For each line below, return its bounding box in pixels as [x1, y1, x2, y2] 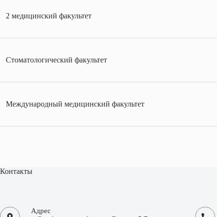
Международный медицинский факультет [6, 100, 144, 108]
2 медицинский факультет [6, 12, 92, 20]
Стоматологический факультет [6, 56, 107, 64]
